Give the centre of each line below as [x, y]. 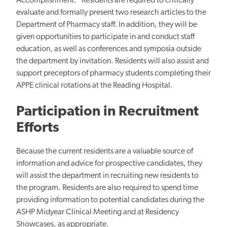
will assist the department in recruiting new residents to [107, 176]
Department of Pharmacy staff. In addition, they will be [107, 25]
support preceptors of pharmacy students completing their [113, 73]
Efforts [38, 128]
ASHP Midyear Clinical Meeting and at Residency [98, 212]
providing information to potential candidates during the [110, 200]
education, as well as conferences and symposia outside [109, 49]
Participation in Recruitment [107, 112]
